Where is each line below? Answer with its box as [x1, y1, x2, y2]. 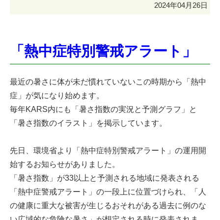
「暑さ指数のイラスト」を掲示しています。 [10, 118, 167, 127]
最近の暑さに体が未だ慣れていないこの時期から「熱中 [10, 77, 206, 86]
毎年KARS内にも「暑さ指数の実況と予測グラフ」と [10, 105, 197, 113]
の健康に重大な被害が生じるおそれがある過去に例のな [10, 201, 206, 210]
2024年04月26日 [154, 1, 208, 10]
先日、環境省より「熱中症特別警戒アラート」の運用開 [10, 146, 206, 155]
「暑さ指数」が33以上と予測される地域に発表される [10, 173, 199, 182]
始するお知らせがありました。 [10, 160, 120, 168]
